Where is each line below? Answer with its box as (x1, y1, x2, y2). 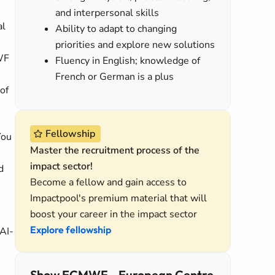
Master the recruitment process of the (30, 144, 199, 157)
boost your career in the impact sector (30, 207, 197, 221)
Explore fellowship (30, 223, 111, 236)
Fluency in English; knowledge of (55, 54, 201, 68)
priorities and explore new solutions (55, 38, 215, 52)
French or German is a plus (55, 70, 174, 83)
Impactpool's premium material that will (30, 192, 207, 205)
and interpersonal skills (55, 6, 160, 20)
